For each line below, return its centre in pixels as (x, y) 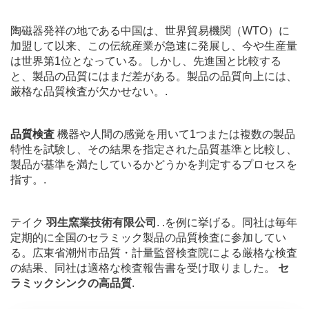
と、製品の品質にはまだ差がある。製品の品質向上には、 (154, 76)
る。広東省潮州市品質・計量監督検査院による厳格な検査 (154, 252)
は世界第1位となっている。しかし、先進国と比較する (146, 61)
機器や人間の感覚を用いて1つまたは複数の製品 (176, 134)
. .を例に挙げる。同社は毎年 (227, 222)
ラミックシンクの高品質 (71, 283)
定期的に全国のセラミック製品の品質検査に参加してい (148, 237)
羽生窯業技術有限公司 (101, 222)
